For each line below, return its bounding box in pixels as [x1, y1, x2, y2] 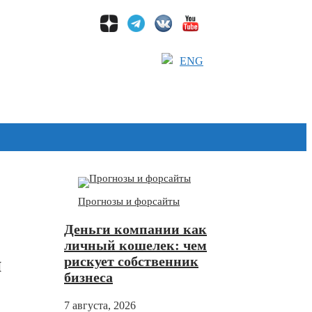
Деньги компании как [64, 221, 207, 237]
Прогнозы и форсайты [78, 196, 180, 208]
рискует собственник [64, 253, 198, 270]
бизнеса [64, 270, 113, 286]
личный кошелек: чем [64, 237, 207, 253]
